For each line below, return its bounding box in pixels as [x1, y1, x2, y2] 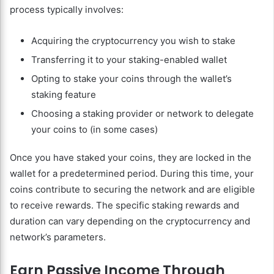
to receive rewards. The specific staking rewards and [10, 199, 239, 211]
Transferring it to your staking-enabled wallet [31, 53, 227, 65]
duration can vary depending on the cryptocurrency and [10, 215, 250, 227]
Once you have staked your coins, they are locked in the [10, 151, 251, 163]
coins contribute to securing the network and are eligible [10, 183, 255, 195]
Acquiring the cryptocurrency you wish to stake [31, 34, 235, 46]
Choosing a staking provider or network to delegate [31, 107, 254, 119]
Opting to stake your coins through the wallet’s [31, 72, 232, 84]
